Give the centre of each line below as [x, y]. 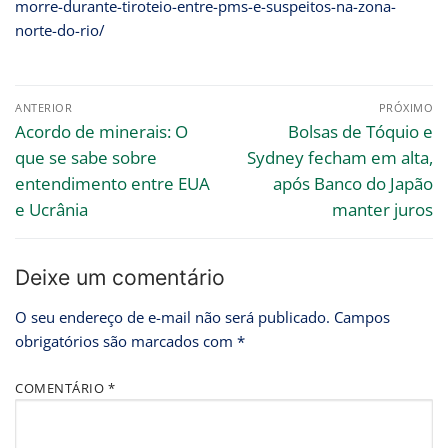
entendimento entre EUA [112, 183]
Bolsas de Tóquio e [360, 131]
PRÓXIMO [405, 107]
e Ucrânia [51, 209]
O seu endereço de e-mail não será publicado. [172, 317]
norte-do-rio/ [60, 30]
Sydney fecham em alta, [340, 157]
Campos [362, 317]
